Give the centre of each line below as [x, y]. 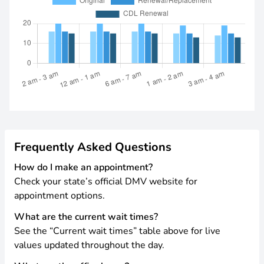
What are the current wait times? [86, 217]
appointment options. [60, 196]
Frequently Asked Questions [93, 147]
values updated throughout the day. [89, 245]
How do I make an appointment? [83, 167]
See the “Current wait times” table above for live [117, 231]
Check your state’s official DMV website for [106, 181]
